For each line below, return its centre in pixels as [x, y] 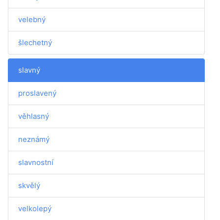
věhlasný [34, 116]
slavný [29, 70]
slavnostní [36, 162]
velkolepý [35, 208]
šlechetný [35, 42]
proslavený [37, 93]
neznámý [34, 139]
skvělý [29, 185]
